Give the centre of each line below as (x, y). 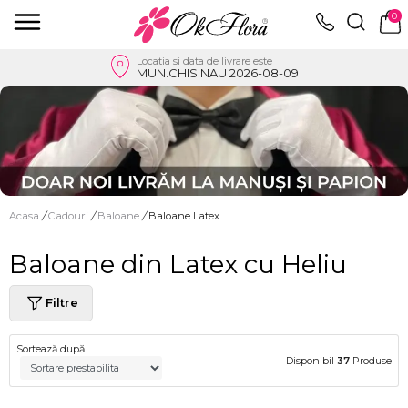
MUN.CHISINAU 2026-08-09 (217, 72)
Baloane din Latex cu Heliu (178, 264)
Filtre (62, 303)
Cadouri (70, 215)
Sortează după (51, 348)
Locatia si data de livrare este (204, 61)
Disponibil (311, 360)
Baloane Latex (184, 215)
